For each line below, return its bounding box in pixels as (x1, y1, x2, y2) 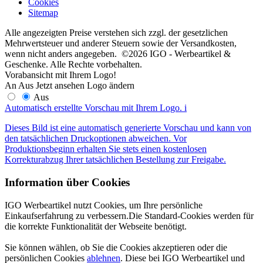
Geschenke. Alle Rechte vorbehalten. (5, 59, 142, 70)
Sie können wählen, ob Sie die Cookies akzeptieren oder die (5, 242, 227, 252)
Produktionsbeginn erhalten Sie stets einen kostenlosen (5, 144, 207, 154)
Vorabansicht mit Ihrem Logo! (5, 70, 116, 80)
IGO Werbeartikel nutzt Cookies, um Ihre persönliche (5, 200, 203, 210)
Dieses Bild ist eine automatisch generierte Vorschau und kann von (5, 123, 251, 133)
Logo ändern (87, 80, 134, 91)
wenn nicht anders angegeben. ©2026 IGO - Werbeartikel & (5, 49, 231, 59)
